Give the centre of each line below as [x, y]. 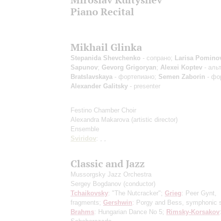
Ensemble [85, 129]
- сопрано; [158, 58]
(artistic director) [154, 119]
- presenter [144, 86]
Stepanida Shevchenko [106, 58]
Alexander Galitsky [99, 86]
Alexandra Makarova [101, 119]
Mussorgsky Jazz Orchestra [111, 174]
